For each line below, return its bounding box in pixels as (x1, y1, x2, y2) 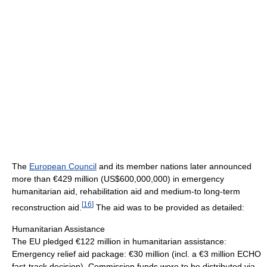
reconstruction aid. (12, 202, 82, 212)
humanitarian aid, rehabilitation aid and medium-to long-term (12, 187, 240, 197)
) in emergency (167, 174, 224, 184)
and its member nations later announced (97, 162, 252, 172)
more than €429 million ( (12, 174, 104, 184)
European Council (29, 162, 97, 172)
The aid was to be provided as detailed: (94, 202, 244, 212)
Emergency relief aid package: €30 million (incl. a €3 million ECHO (12, 249, 261, 259)
